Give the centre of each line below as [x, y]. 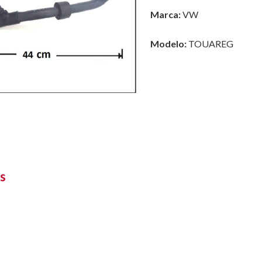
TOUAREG [210, 44]
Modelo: [168, 44]
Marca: [165, 14]
